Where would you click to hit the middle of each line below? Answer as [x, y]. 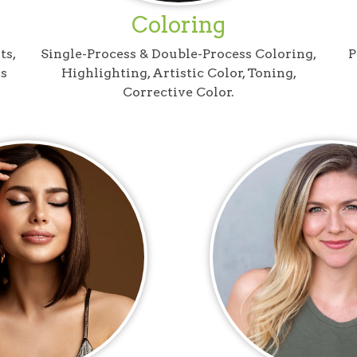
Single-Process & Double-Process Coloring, [178, 53]
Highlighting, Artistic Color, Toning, [178, 73]
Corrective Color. [178, 92]
